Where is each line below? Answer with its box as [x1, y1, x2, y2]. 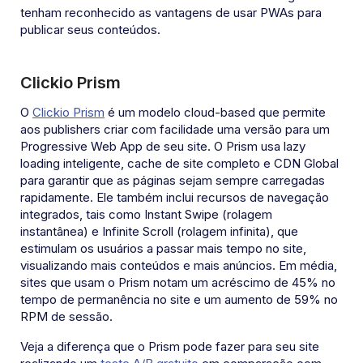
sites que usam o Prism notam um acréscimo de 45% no [20, 275, 335, 291]
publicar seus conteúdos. [20, 22, 160, 38]
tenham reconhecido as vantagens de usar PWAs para [20, 5, 322, 21]
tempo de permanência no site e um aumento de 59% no [20, 292, 338, 308]
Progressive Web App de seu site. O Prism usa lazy [20, 139, 305, 155]
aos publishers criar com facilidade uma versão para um [20, 122, 330, 138]
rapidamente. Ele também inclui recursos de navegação [20, 190, 329, 206]
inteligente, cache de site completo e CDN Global [63, 156, 339, 172]
